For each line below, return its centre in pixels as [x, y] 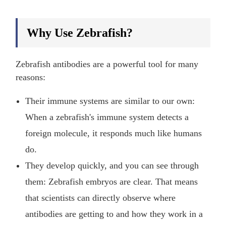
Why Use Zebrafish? [80, 33]
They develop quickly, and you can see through [112, 166]
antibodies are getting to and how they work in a [114, 214]
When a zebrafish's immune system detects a [107, 117]
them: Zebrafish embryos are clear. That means [112, 182]
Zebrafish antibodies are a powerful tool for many [107, 64]
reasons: [31, 77]
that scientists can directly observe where [101, 198]
